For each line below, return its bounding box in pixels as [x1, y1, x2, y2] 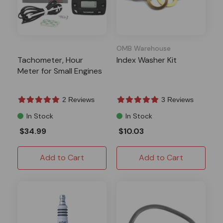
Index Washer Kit [116, 55, 177, 65]
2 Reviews [62, 96, 95, 104]
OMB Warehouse [116, 44, 171, 53]
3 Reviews [161, 96, 194, 104]
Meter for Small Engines [17, 66, 102, 76]
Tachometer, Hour [17, 55, 83, 65]
